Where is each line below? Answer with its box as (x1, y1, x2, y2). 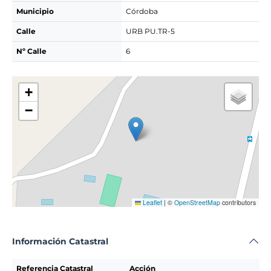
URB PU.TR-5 (126, 27, 175, 36)
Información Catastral (12, 235, 108, 247)
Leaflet (141, 198, 162, 207)
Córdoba (126, 7, 158, 16)
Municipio (16, 7, 54, 16)
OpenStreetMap (174, 198, 220, 207)
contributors (220, 198, 256, 207)
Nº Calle (16, 47, 47, 56)
